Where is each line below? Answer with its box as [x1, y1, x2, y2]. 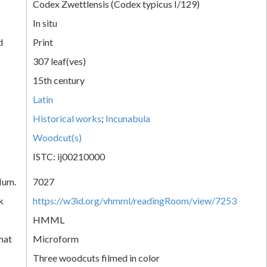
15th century [33, 74, 85, 86]
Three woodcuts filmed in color [33, 252, 160, 263]
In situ [33, 17, 57, 29]
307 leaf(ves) [33, 55, 86, 67]
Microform [33, 232, 79, 244]
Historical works [33, 112, 101, 124]
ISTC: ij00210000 [33, 150, 105, 162]
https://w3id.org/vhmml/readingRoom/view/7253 [33, 194, 237, 206]
